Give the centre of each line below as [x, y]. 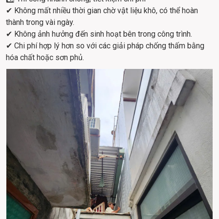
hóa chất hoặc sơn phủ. [45, 57]
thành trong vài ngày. [40, 22]
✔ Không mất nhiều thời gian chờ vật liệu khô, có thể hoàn [103, 11]
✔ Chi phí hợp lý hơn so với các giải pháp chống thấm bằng [106, 46]
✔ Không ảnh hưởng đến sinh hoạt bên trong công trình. [99, 34]
